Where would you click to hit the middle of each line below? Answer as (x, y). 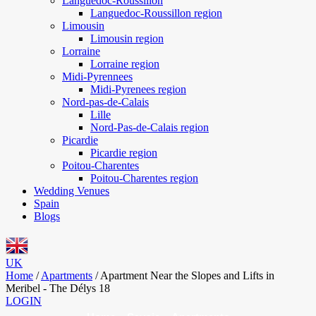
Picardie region (124, 153)
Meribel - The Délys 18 (58, 288)
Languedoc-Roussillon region (156, 13)
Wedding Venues (72, 191)
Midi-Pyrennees (97, 77)
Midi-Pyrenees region (138, 89)
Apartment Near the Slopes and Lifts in (187, 275)
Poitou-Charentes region (144, 178)
